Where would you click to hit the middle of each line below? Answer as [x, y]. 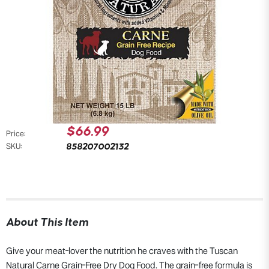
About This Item [47, 222]
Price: [16, 134]
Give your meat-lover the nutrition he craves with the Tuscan [122, 251]
